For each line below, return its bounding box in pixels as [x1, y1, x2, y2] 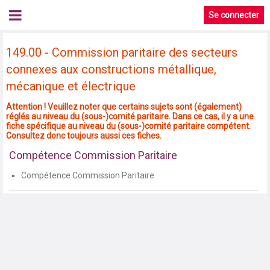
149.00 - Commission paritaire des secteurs [6, 45, 237, 60]
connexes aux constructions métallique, [6, 62, 216, 77]
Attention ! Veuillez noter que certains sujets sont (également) [6, 102, 242, 112]
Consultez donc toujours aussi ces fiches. [6, 131, 162, 141]
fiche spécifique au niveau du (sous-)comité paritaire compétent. [6, 121, 251, 131]
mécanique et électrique [6, 79, 136, 94]
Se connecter [209, 10, 259, 20]
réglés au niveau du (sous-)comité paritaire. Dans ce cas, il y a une [6, 111, 254, 122]
